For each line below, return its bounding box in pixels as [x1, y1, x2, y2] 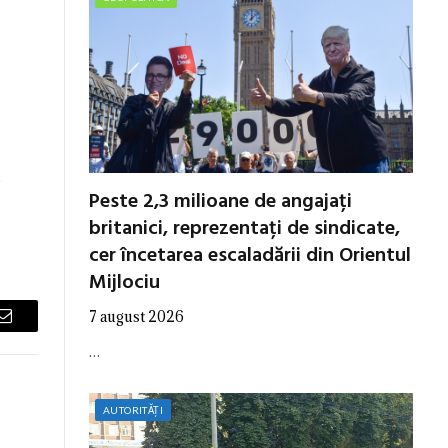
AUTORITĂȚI [103, 403, 163, 416]
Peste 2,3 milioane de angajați [89, 185, 352, 218]
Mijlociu [89, 266, 160, 299]
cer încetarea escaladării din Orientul [89, 239, 411, 272]
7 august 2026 [89, 306, 184, 326]
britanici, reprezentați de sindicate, [89, 212, 400, 245]
